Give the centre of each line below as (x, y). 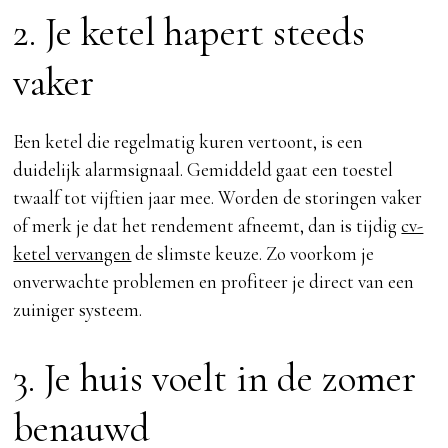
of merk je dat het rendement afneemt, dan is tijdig (207, 226)
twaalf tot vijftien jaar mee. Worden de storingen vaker (218, 198)
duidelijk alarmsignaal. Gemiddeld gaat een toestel (203, 170)
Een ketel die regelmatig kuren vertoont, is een (188, 142)
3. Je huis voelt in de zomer (215, 379)
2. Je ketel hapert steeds (189, 33)
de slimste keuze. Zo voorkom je (253, 254)
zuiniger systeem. (78, 310)
